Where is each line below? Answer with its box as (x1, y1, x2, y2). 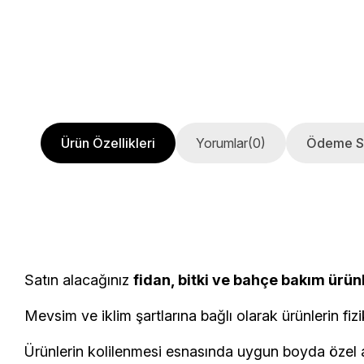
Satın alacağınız (24, 271, 133, 288)
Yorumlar (196, 134, 248, 151)
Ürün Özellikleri (61, 134, 155, 151)
